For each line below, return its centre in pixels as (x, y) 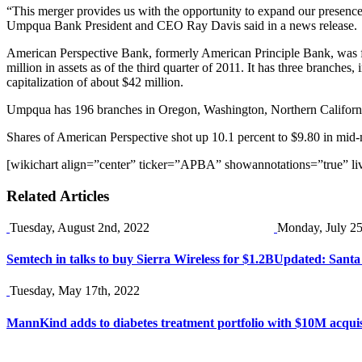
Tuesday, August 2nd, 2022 (80, 227)
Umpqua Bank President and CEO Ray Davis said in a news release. (182, 26)
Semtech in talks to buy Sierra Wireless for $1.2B (140, 259)
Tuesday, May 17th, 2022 (75, 291)
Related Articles (58, 196)
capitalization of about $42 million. (95, 82)
